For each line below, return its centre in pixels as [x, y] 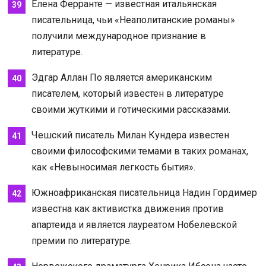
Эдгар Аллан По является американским [121, 77]
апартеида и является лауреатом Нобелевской [134, 224]
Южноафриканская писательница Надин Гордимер [144, 192]
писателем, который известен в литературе [127, 93]
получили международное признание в [118, 36]
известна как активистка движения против [127, 208]
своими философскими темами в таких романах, [140, 151]
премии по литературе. [81, 240]
